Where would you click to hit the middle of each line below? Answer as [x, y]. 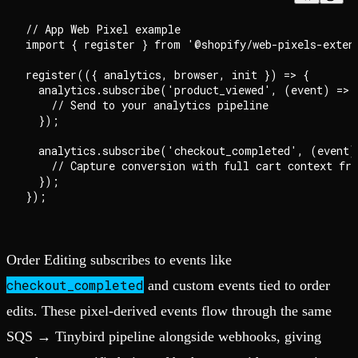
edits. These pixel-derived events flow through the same [169, 311]
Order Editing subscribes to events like [119, 260]
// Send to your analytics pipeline [147, 105]
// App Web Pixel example [103, 30]
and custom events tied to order [237, 286]
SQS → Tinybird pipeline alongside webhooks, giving [164, 337]
